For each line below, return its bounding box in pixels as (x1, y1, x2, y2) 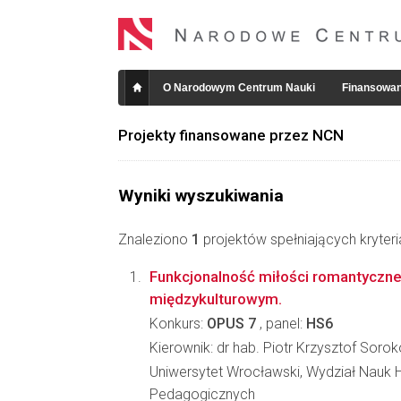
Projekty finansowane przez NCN (118, 126, 344, 144)
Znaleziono (118, 231, 192, 248)
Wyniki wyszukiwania (118, 185, 284, 206)
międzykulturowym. (149, 290, 282, 308)
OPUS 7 (207, 315, 256, 332)
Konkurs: (149, 315, 207, 332)
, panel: (256, 315, 306, 332)
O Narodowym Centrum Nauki (163, 81, 315, 94)
